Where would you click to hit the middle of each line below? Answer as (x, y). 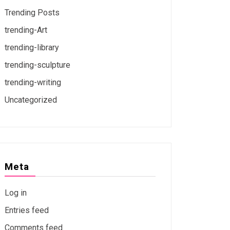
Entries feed (27, 210)
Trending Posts (32, 13)
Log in (16, 193)
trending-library (32, 48)
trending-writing (33, 83)
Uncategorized (31, 100)
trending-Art (26, 30)
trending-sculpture (37, 65)
